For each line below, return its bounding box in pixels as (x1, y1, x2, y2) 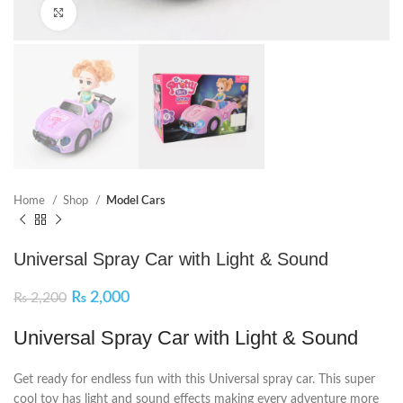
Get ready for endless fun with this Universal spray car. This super (13, 373, 375, 387)
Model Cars (106, 194, 166, 208)
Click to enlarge (76, 6, 157, 18)
